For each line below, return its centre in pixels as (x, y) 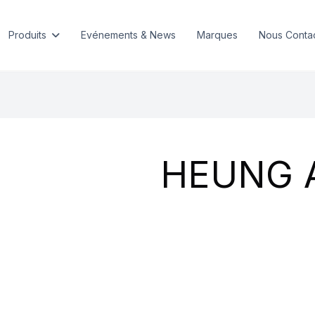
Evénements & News (128, 35)
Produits (27, 35)
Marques (217, 35)
